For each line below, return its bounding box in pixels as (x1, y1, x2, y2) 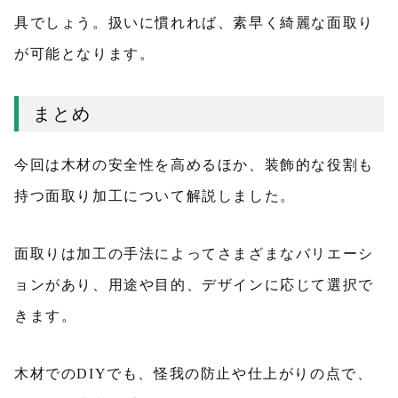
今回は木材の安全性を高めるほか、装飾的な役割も (14, 157, 374, 173)
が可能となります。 (14, 46, 155, 62)
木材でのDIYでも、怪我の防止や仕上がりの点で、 (14, 366, 373, 382)
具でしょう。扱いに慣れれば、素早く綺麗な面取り (14, 15, 374, 31)
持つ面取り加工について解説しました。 (14, 188, 296, 204)
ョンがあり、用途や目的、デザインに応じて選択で (14, 277, 374, 293)
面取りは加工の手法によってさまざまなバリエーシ (14, 246, 374, 262)
